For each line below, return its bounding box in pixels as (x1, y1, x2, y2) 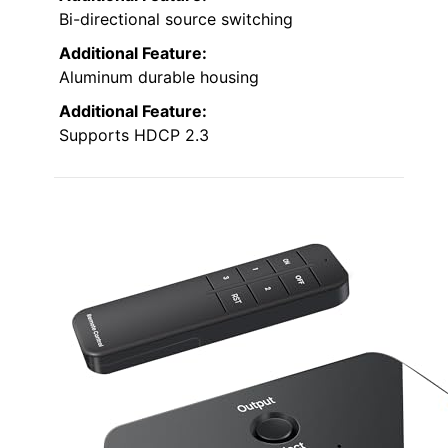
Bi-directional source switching (59, 8, 293, 29)
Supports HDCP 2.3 (59, 124, 209, 145)
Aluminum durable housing (59, 66, 259, 87)
